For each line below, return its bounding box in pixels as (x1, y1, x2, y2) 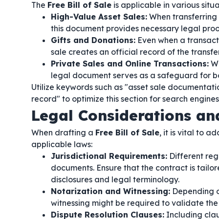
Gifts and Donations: (51, 35, 135, 45)
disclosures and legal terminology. (51, 175, 179, 184)
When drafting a (31, 128, 95, 137)
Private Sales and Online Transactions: (51, 59, 209, 68)
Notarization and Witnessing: (51, 186, 170, 196)
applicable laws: (31, 139, 92, 149)
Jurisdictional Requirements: (51, 151, 167, 161)
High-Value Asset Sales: (51, 12, 147, 22)
